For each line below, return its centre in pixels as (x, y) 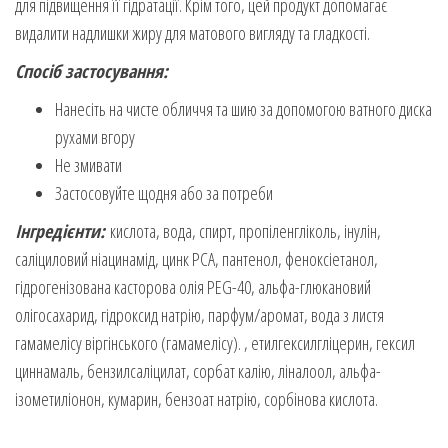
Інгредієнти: (60, 230)
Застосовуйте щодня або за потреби (164, 192)
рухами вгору (95, 136)
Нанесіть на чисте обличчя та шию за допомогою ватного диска (243, 108)
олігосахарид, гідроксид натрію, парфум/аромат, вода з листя (199, 314)
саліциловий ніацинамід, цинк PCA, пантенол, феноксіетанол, (196, 258)
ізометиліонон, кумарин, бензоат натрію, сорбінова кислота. (196, 398)
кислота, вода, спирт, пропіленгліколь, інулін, (243, 230)
